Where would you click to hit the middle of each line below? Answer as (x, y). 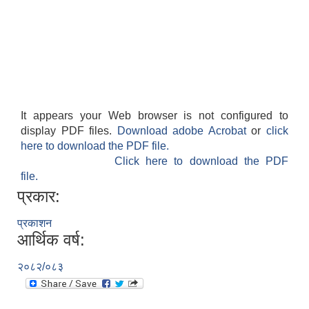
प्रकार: (39, 197)
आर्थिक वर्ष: (51, 240)
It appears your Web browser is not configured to (154, 116)
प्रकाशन (34, 223)
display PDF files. (69, 131)
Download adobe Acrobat (184, 131)
